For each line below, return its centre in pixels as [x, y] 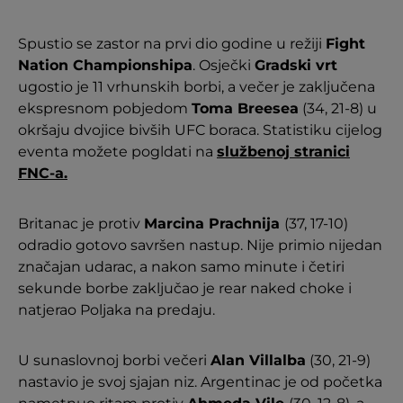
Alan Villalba [258, 360]
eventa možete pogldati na [117, 151]
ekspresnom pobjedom [105, 108]
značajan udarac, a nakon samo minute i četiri [181, 266]
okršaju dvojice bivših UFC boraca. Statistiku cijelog [200, 130]
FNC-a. [43, 173]
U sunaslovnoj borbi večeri [114, 360]
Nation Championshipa [105, 65]
